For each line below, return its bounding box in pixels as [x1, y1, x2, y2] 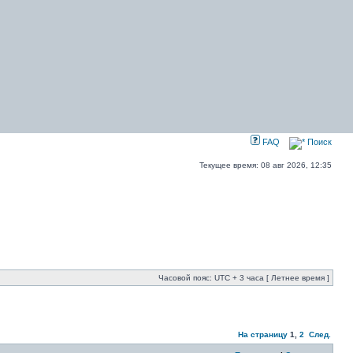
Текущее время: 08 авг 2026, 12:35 [199, 161, 332, 169]
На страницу [238, 330, 288, 339]
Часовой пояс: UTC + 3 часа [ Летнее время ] [158, 273, 329, 282]
